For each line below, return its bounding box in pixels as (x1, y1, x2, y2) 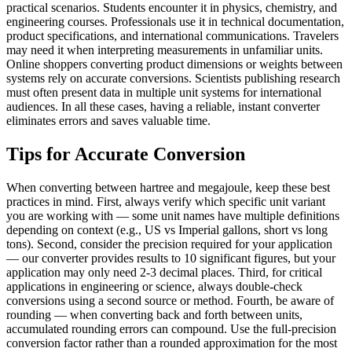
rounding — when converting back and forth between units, (6, 308, 302, 322)
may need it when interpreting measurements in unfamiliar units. (6, 43, 323, 57)
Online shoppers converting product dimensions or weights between (6, 57, 343, 71)
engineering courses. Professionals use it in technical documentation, (6, 15, 344, 29)
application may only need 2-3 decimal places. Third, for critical (6, 266, 322, 280)
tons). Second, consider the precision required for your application (6, 237, 332, 251)
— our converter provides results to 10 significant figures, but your (6, 251, 335, 266)
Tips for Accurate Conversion (6, 144, 245, 165)
